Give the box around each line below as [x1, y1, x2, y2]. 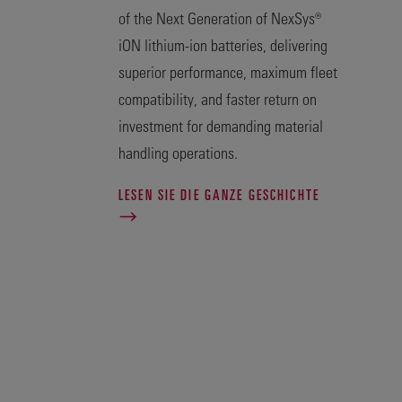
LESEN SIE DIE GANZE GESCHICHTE [118, 185, 319, 205]
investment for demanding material [118, 115, 323, 136]
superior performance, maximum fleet [118, 61, 337, 83]
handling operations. [118, 142, 238, 163]
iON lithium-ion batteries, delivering [118, 34, 328, 56]
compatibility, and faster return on [118, 88, 317, 109]
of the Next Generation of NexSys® [118, 7, 321, 29]
